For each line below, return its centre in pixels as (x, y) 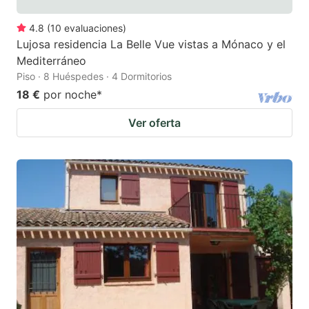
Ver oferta (154, 122)
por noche (70, 94)
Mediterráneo (51, 60)
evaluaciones (93, 28)
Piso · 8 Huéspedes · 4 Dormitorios (94, 76)
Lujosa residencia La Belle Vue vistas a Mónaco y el (151, 44)
